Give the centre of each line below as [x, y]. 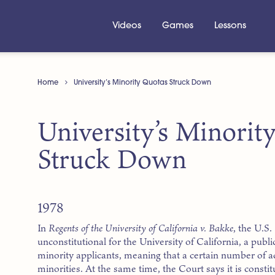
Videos [126, 26]
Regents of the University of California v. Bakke [141, 228]
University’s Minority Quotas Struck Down [143, 83]
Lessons [230, 26]
